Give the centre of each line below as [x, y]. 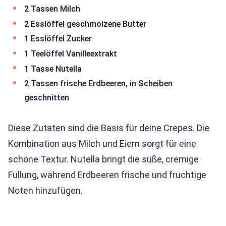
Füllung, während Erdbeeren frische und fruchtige [107, 175]
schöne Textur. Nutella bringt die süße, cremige [103, 159]
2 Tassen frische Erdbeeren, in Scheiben [98, 84]
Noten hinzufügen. [45, 190]
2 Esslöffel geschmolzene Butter [85, 24]
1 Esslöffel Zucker [58, 39]
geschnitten [47, 98]
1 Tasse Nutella [53, 69]
